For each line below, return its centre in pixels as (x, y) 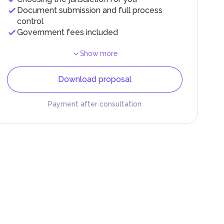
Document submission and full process (89, 10)
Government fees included (67, 32)
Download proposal (94, 79)
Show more (98, 53)
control (30, 21)
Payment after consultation (94, 104)
